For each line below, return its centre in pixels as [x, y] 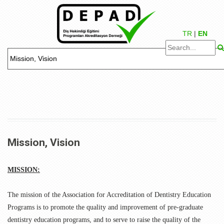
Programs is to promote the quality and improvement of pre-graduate [105, 207]
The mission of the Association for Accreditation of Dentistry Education [109, 195]
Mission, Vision [44, 142]
